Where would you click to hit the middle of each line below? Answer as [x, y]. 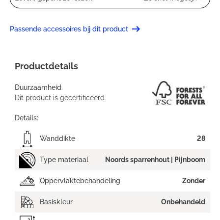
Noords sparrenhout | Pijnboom [155, 160]
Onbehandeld [183, 202]
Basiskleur [56, 202]
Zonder [194, 181]
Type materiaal [64, 160]
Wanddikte [57, 139]
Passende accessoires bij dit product [69, 29]
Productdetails [46, 66]
